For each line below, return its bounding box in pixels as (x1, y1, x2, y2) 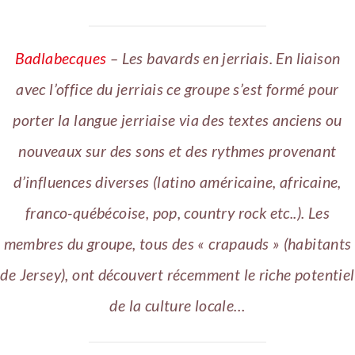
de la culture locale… (109, 296, 246, 315)
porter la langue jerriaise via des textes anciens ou (13, 110, 342, 129)
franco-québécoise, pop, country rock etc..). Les (25, 203, 330, 222)
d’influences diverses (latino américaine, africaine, (13, 172, 342, 191)
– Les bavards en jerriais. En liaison (106, 48, 341, 67)
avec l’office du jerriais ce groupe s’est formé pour (16, 79, 339, 98)
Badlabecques (14, 48, 107, 67)
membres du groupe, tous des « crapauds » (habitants (3, 234, 352, 253)
